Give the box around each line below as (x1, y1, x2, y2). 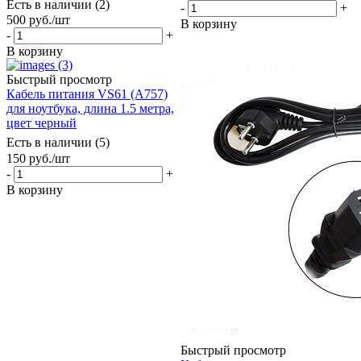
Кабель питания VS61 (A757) (6, 87, 168, 102)
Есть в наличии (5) (6, 135, 110, 150)
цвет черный (6, 116, 77, 131)
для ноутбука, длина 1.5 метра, (6, 102, 174, 116)
